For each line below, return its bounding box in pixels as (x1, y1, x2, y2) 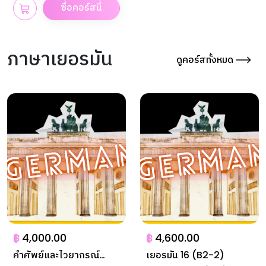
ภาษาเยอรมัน (7, 45, 112, 72)
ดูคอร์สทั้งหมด (176, 52, 236, 66)
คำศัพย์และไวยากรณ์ (13, 248, 99, 262)
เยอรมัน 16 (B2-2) (146, 248, 224, 262)
